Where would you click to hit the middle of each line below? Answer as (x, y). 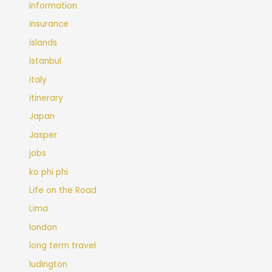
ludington (49, 264)
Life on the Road (63, 190)
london (43, 227)
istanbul (46, 61)
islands (43, 42)
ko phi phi (49, 172)
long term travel (63, 246)
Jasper (43, 135)
